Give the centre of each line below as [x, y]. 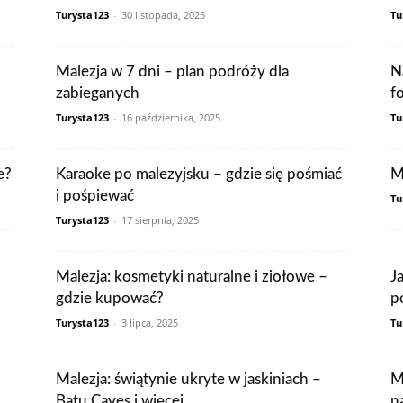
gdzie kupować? [110, 298]
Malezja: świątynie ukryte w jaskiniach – [188, 379]
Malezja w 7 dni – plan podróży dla [172, 72]
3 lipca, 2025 [150, 322]
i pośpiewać [95, 196]
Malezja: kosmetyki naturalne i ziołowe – [192, 277]
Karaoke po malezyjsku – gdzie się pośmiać [199, 174]
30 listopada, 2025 [163, 15]
